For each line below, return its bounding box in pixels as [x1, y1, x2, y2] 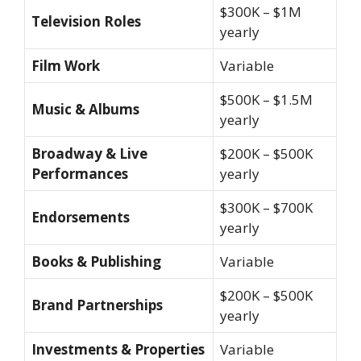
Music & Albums [31, 99, 139, 118]
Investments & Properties [31, 339, 205, 359]
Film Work [31, 56, 100, 75]
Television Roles [31, 11, 141, 31]
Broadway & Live [31, 143, 147, 163]
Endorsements [31, 207, 130, 226]
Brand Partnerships [31, 295, 163, 314]
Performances [31, 164, 128, 183]
